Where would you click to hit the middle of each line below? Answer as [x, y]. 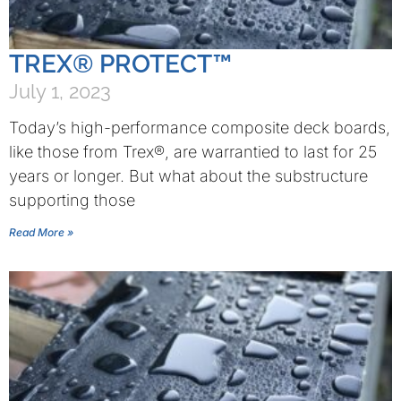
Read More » [41, 232]
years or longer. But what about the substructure [188, 176]
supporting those [72, 200]
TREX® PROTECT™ [120, 64]
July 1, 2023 [60, 91]
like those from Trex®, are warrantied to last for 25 [193, 152]
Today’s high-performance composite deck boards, [200, 128]
